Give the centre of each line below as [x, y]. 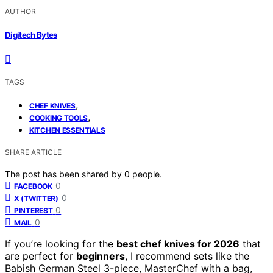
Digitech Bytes [31, 34]
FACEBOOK [33, 186]
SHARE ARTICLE [33, 152]
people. [147, 174]
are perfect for [41, 256]
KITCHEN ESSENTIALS [67, 130]
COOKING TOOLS [59, 118]
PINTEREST [34, 210]
